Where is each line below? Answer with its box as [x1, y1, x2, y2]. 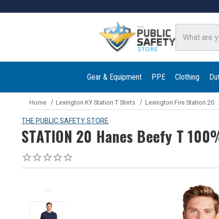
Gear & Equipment [87, 72, 142, 82]
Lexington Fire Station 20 [145, 99, 214, 106]
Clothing [175, 72, 199, 82]
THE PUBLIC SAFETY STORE [22, 117, 109, 125]
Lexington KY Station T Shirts [56, 99, 136, 106]
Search [175, 24, 199, 34]
